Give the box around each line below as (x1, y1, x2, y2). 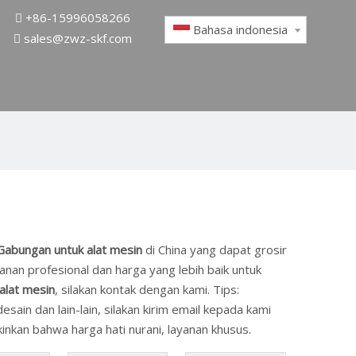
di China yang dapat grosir (142, 242, 287, 257)
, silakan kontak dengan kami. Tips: (55, 281, 239, 297)
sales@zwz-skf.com (24, 30, 133, 46)
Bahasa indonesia (193, 21, 288, 37)
